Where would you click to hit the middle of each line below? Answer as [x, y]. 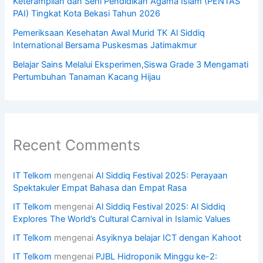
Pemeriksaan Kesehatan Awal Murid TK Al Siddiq [109, 33]
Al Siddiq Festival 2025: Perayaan [162, 175]
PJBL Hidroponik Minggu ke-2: [157, 256]
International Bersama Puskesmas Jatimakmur [105, 45]
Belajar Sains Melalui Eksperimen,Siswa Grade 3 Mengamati [131, 65]
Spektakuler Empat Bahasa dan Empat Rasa [100, 188]
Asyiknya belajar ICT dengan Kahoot [169, 237]
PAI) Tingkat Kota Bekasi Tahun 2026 [87, 14]
